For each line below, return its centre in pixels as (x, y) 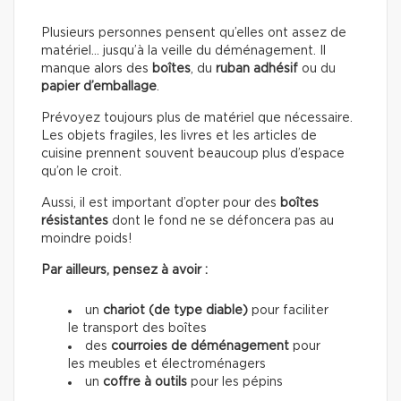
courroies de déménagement (200, 347)
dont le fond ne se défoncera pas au (221, 222)
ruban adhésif (257, 69)
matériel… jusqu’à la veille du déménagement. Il (183, 51)
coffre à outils (145, 383)
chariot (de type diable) (175, 311)
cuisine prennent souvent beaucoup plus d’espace (193, 154)
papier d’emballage (99, 87)
